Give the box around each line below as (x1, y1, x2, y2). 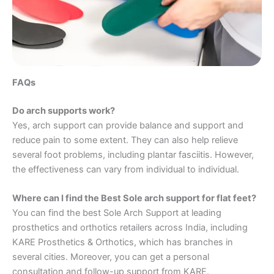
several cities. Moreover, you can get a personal (12, 251, 209, 263)
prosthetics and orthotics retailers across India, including (12, 222, 248, 234)
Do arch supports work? (12, 105, 115, 116)
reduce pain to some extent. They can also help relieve (12, 134, 238, 146)
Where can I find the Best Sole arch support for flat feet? (12, 193, 256, 204)
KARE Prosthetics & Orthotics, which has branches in (12, 237, 233, 248)
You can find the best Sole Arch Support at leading (12, 207, 221, 219)
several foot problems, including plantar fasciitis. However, (12, 149, 254, 160)
